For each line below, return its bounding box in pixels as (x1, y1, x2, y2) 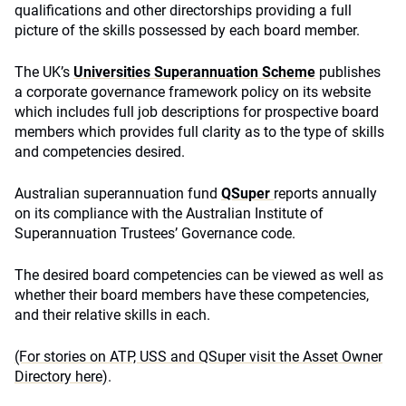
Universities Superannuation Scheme (73, 63, 315, 81)
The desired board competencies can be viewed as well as (14, 266, 383, 284)
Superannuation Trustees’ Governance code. (14, 225, 295, 242)
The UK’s (14, 63, 73, 81)
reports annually (274, 185, 377, 202)
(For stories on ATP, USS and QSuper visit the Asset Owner (14, 348, 382, 365)
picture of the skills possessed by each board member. (14, 22, 360, 39)
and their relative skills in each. (14, 306, 210, 324)
